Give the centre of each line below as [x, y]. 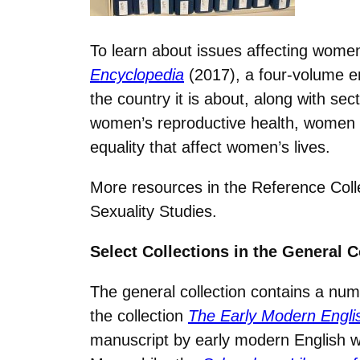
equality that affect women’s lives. [210, 147]
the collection [139, 316]
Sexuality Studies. [153, 212]
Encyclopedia [137, 75]
